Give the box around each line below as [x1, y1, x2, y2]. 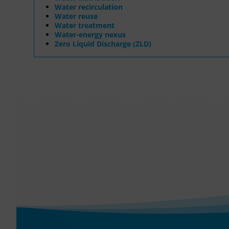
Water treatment [55, 20, 114, 30]
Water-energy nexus [55, 29, 126, 39]
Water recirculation [55, 2, 123, 12]
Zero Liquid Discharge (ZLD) [55, 38, 151, 49]
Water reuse [55, 11, 98, 21]
